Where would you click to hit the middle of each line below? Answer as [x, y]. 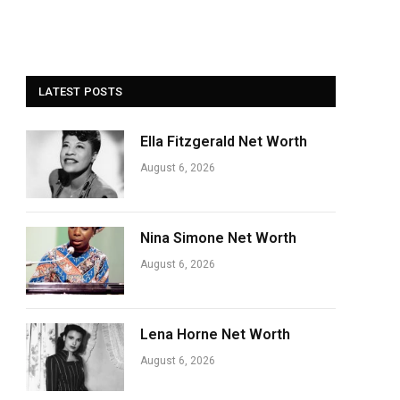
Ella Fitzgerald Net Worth [224, 142]
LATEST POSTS [81, 92]
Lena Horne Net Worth [215, 334]
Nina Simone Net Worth [218, 238]
